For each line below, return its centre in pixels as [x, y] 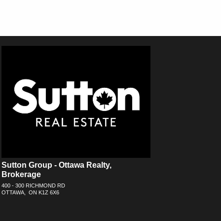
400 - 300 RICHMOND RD [33, 185]
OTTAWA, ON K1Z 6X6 [30, 192]
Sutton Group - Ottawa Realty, [56, 165]
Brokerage [21, 175]
